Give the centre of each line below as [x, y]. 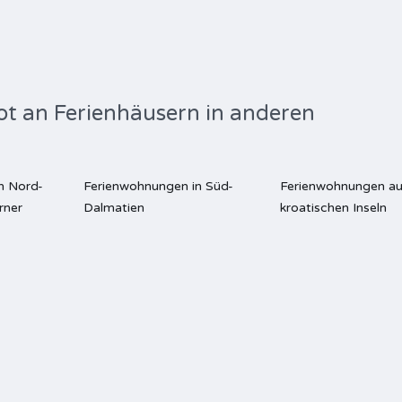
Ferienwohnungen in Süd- [158, 186]
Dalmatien [114, 208]
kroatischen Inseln [334, 208]
